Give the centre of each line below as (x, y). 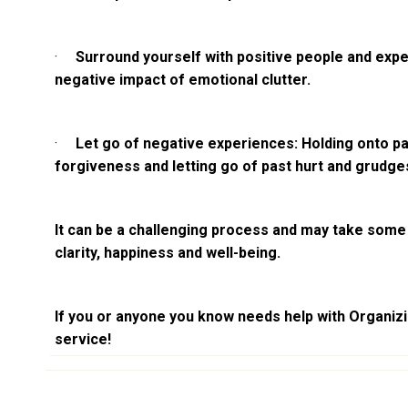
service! (83, 340)
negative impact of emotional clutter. (183, 80)
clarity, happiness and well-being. (168, 253)
